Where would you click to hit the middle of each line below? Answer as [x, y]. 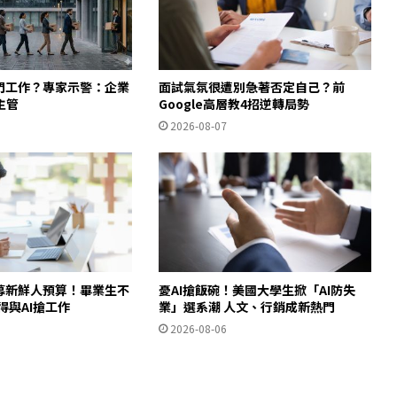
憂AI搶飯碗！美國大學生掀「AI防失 [257, 289]
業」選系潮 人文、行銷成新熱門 [246, 306]
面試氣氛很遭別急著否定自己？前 [251, 87]
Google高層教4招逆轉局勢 [234, 104]
